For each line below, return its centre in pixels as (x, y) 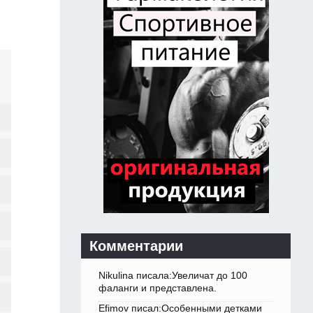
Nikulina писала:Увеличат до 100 (173, 276)
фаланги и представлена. (158, 288)
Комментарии (136, 246)
